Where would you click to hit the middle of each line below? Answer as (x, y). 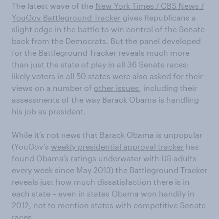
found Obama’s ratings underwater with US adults (104, 158)
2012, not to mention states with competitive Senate (109, 205)
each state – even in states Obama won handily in (103, 193)
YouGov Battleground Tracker (66, 17)
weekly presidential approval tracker (117, 146)
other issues (116, 88)
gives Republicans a (158, 17)
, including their (168, 88)
